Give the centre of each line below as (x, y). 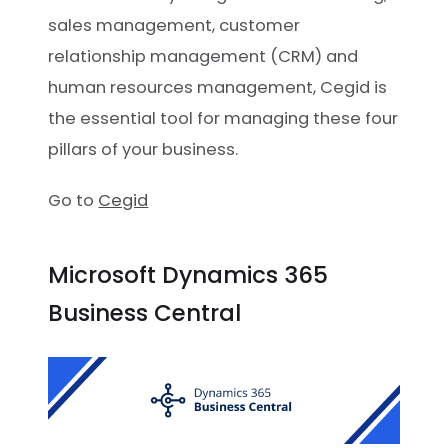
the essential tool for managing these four (223, 118)
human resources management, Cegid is (218, 87)
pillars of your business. (143, 149)
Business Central (145, 312)
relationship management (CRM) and (203, 56)
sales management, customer (174, 25)
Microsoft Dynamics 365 (188, 274)
